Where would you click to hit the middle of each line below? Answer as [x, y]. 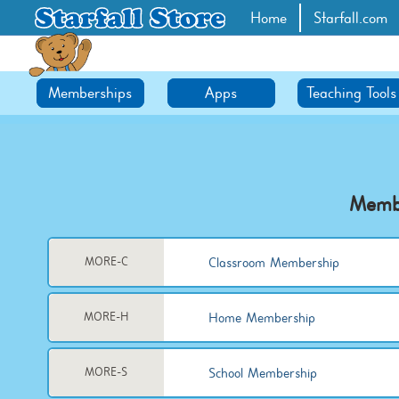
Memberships [90, 93]
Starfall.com [350, 18]
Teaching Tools [352, 93]
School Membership [262, 373]
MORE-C [106, 261]
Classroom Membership [273, 262]
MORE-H [106, 317]
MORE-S [106, 372]
